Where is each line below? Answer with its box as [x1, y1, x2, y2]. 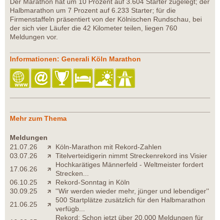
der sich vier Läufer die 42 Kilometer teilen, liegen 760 [10, 24, 177, 32]
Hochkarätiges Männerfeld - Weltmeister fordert [55, 160, 203, 168]
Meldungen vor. [10, 32, 68, 41]
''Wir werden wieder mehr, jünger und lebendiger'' [55, 187, 209, 195]
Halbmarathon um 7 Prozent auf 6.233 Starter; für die [10, 6, 176, 14]
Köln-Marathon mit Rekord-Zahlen [55, 142, 162, 151]
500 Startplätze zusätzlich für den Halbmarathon [55, 195, 205, 204]
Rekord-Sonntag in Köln [55, 178, 130, 186]
